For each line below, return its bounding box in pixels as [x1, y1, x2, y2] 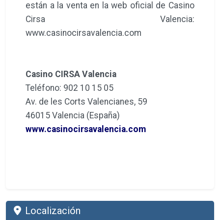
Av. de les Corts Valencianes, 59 [26, 96, 147, 107]
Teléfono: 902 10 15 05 [26, 82, 113, 93]
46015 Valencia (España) [26, 110, 120, 120]
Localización [25, 204, 81, 217]
